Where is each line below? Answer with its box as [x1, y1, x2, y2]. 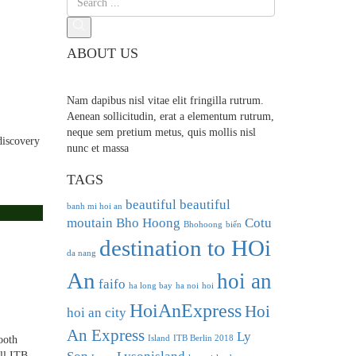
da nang [66, 248, 96, 257]
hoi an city [66, 304, 126, 320]
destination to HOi [99, 234, 271, 261]
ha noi [175, 281, 199, 290]
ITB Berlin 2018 [172, 333, 234, 342]
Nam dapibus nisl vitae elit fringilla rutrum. [66, 94, 264, 106]
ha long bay [128, 281, 172, 290]
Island [147, 333, 170, 342]
